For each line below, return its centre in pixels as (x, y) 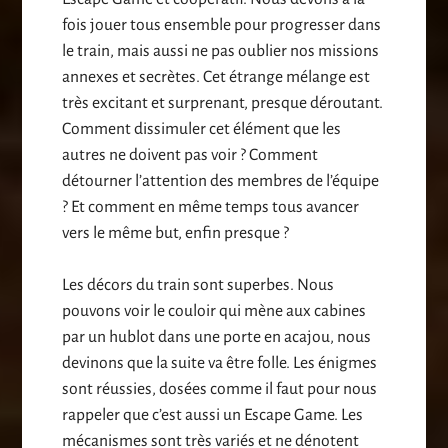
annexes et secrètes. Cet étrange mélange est (216, 77)
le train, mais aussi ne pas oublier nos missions (221, 51)
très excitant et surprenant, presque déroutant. (223, 103)
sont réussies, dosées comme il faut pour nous (220, 389)
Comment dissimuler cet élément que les (202, 129)
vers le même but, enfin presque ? (176, 233)
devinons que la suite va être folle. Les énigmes (220, 363)
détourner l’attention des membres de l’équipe (221, 181)
